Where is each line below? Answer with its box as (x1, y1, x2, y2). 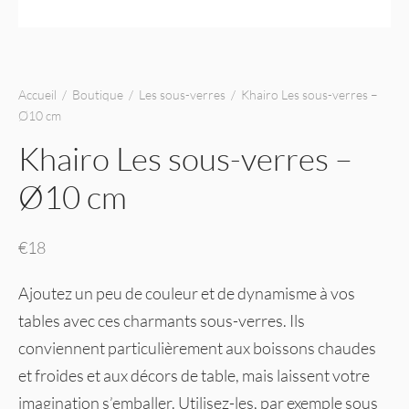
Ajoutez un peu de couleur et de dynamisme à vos (18, 282, 355, 303)
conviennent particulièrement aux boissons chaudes (18, 337, 376, 358)
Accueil (18, 87, 57, 102)
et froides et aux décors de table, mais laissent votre (18, 364, 370, 385)
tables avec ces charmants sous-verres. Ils (18, 309, 305, 330)
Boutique (72, 87, 123, 102)
